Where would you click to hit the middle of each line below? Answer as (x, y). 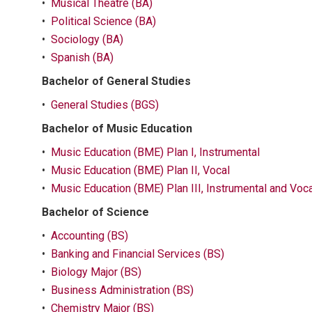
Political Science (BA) (103, 21)
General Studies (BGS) (105, 105)
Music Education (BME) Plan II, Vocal (140, 170)
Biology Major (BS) (96, 272)
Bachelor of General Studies (116, 81)
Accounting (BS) (89, 236)
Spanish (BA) (82, 57)
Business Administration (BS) (122, 290)
